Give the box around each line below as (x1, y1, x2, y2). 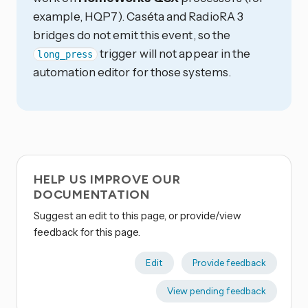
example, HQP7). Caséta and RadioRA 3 (33, 9, 244, 24)
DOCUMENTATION (34, 186, 150, 202)
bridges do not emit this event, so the (33, 27, 231, 43)
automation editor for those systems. (33, 65, 232, 80)
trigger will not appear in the (97, 46, 251, 61)
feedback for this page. (34, 225, 140, 239)
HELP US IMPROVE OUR (34, 171, 181, 187)
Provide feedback (192, 256, 266, 268)
